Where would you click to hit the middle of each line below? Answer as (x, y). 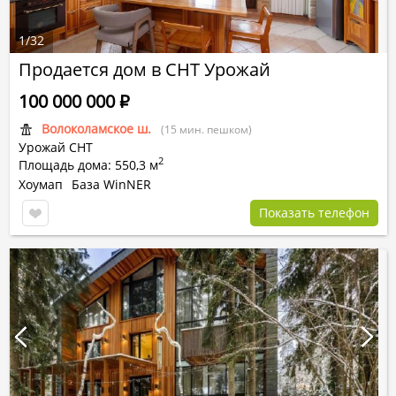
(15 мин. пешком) (206, 129)
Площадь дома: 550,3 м (88, 165)
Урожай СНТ (56, 147)
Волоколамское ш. (96, 129)
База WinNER (111, 184)
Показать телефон (314, 213)
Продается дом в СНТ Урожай (145, 69)
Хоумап (41, 184)
